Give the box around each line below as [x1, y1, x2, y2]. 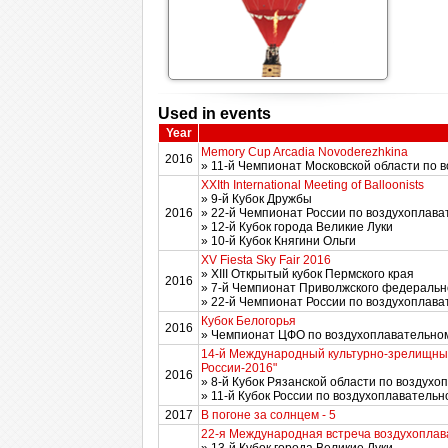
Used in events [158, 105, 271, 122]
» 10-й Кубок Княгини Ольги [201, 234, 356, 248]
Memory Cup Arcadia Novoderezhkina [201, 145, 408, 159]
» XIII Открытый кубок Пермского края [201, 267, 414, 281]
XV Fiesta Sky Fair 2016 [201, 253, 331, 267]
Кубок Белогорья [201, 314, 296, 328]
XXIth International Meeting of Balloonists [201, 178, 424, 192]
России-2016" [201, 361, 277, 375]
